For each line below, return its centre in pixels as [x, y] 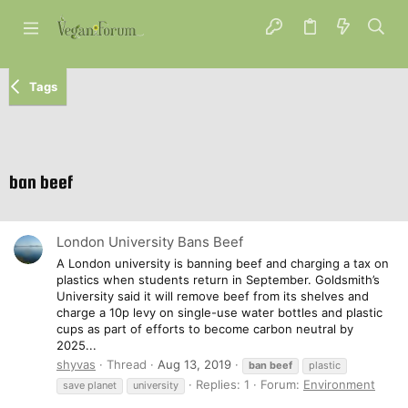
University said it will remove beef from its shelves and [213, 296]
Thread [127, 364]
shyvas [76, 364]
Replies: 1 [223, 384]
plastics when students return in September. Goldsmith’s [218, 279]
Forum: [282, 384]
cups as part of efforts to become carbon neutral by [205, 328]
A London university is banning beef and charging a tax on [223, 263]
